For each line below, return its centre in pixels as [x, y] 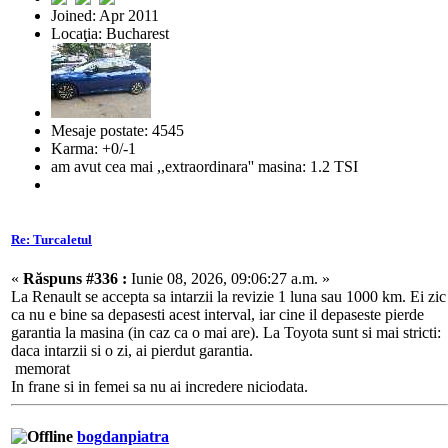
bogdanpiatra [123, 436]
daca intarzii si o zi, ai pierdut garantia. [132, 351]
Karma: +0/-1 [93, 148]
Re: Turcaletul [51, 240]
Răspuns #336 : [75, 279]
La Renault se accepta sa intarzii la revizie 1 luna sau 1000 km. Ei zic [228, 297]
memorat [40, 369]
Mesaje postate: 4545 [117, 130]
